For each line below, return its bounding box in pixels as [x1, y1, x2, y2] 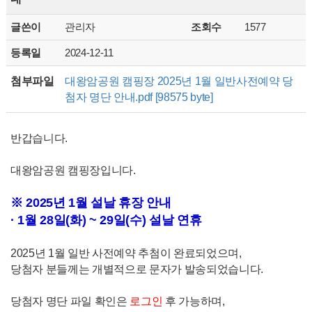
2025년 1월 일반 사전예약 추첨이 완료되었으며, [10, 247, 242, 259]
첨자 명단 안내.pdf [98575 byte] [64, 91, 213, 103]
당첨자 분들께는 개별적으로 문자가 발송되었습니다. [10, 263, 264, 275]
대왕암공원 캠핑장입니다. [10, 164, 136, 176]
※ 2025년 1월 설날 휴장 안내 [10, 196, 171, 210]
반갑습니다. [10, 132, 68, 144]
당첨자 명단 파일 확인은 [10, 295, 130, 307]
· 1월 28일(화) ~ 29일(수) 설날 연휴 [10, 213, 202, 227]
